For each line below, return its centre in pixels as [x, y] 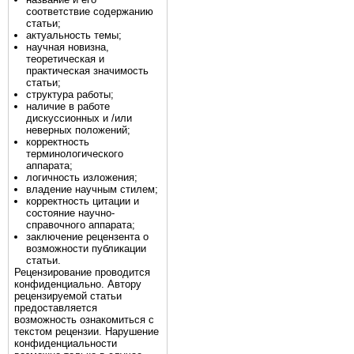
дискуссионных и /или [79, 118]
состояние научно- [70, 213]
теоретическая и [65, 58]
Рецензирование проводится [82, 272]
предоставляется [56, 307]
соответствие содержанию [90, 11]
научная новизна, [68, 47]
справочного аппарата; [81, 224]
